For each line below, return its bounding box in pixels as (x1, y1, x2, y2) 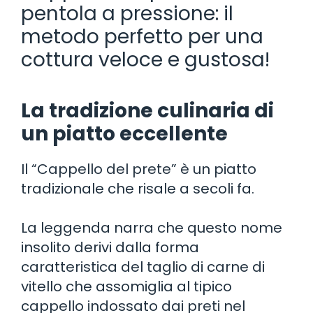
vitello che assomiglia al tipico (21, 276, 232, 296)
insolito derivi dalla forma (21, 237, 199, 257)
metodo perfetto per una (21, 22, 263, 50)
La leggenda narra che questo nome (21, 217, 282, 238)
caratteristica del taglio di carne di (21, 256, 265, 277)
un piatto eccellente (21, 119, 228, 147)
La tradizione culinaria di (21, 96, 274, 124)
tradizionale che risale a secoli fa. (21, 178, 254, 198)
